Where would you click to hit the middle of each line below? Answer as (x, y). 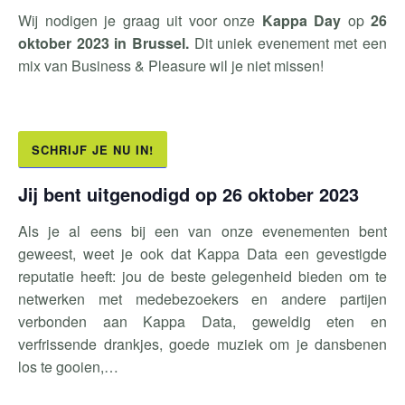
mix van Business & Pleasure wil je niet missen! (171, 66)
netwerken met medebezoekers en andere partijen (202, 299)
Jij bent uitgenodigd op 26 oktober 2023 (188, 194)
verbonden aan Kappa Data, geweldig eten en (202, 321)
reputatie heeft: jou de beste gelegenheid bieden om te (202, 276)
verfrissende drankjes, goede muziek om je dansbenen (202, 344)
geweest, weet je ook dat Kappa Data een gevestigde (202, 254)
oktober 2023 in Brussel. (106, 43)
